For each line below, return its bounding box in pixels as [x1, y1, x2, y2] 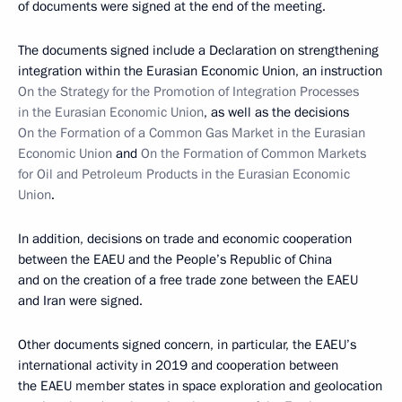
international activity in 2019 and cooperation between [18, 355, 338, 374]
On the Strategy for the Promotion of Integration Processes [18, 82, 359, 100]
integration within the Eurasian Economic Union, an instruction [18, 61, 382, 80]
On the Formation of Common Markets [141, 144, 366, 162]
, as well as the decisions [204, 102, 349, 121]
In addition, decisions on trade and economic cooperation [18, 229, 352, 248]
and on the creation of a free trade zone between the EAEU [18, 270, 358, 289]
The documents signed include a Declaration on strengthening [18, 40, 379, 59]
